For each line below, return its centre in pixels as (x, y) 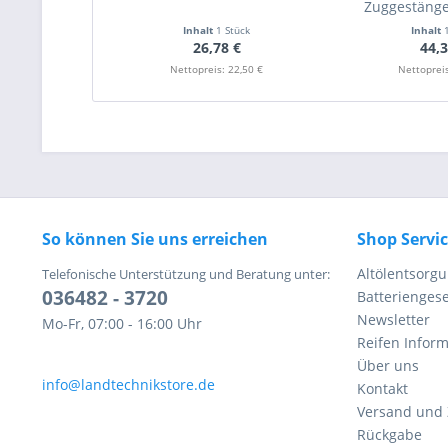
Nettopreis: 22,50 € (217, 69)
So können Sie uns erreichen (155, 239)
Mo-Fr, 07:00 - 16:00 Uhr (122, 323)
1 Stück (233, 30)
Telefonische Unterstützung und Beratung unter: (186, 274)
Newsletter (393, 319)
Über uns (388, 365)
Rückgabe (389, 434)
